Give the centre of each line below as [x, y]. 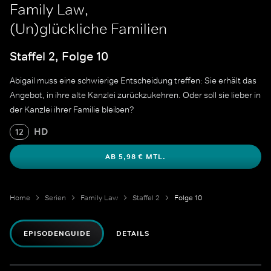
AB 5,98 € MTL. [135, 157]
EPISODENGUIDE [57, 234]
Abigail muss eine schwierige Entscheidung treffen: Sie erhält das [133, 81]
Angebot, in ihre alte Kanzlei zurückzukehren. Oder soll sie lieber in [135, 95]
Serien [55, 198]
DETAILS [133, 234]
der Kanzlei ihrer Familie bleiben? [72, 110]
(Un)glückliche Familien [88, 29]
